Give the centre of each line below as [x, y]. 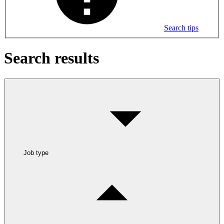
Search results [51, 58]
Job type [36, 152]
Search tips [181, 27]
